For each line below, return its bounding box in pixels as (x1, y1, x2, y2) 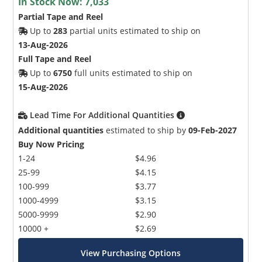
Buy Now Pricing (18, 138, 85, 150)
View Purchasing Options (81, 247, 181, 258)
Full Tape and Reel (18, 53, 92, 64)
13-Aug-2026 (18, 39, 68, 50)
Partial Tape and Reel (18, 11, 104, 22)
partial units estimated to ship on (67, 25, 201, 36)
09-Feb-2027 (188, 124, 237, 136)
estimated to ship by (104, 124, 189, 136)
